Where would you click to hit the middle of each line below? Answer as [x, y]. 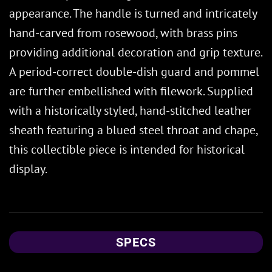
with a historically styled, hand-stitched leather [130, 110]
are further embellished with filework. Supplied [131, 91]
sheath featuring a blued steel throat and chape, [133, 130]
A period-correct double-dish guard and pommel [134, 71]
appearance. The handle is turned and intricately [133, 13]
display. [28, 168]
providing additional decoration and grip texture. [135, 52]
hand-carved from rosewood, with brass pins [123, 32]
